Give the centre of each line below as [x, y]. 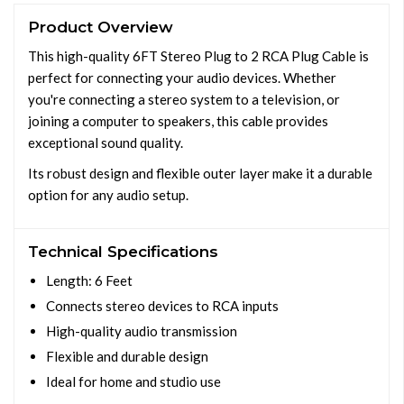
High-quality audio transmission [142, 331]
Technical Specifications [123, 252]
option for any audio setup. [108, 195]
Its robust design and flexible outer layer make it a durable [200, 173]
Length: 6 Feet [89, 280]
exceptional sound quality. [106, 142]
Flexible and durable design [127, 356]
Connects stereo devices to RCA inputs [162, 306]
